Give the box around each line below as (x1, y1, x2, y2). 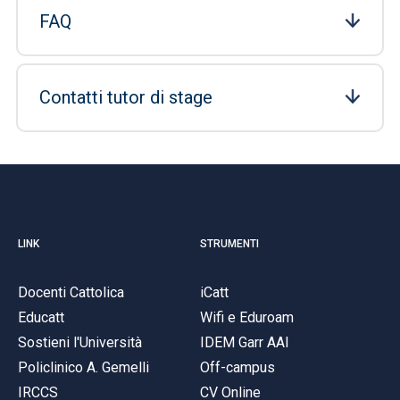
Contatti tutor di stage (39, 87, 212, 108)
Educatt (18, 308, 64, 326)
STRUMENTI (200, 237, 259, 250)
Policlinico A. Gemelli (18, 358, 149, 376)
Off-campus (200, 358, 275, 376)
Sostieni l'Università (18, 333, 142, 351)
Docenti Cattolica (18, 283, 124, 301)
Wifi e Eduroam (200, 308, 294, 326)
